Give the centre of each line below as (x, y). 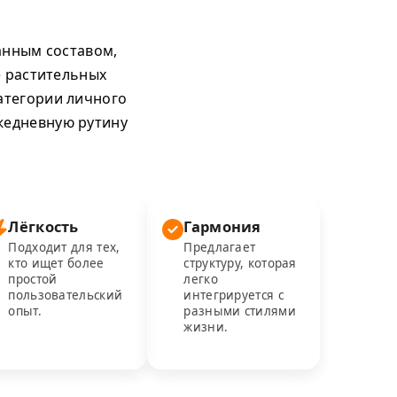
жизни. (206, 327)
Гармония (222, 226)
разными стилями (240, 311)
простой (33, 279)
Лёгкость (43, 226)
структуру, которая (240, 263)
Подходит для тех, (64, 247)
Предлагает (220, 247)
